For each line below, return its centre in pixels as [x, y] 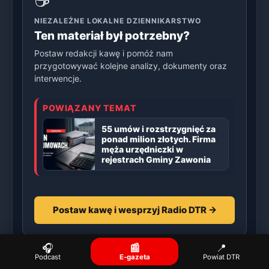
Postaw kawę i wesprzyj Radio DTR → [134, 210]
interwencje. [58, 78]
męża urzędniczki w [143, 150]
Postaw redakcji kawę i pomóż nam [104, 53]
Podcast [47, 257]
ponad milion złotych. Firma [159, 139]
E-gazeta [134, 257]
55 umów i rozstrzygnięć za [159, 129]
